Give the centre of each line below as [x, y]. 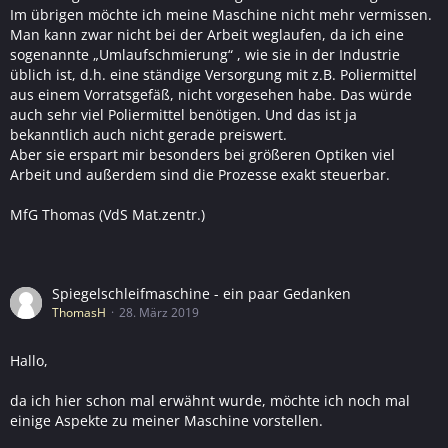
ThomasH [79, 312]
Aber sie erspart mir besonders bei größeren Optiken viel [202, 154]
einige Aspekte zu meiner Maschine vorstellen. [166, 420]
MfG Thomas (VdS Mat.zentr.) [107, 214]
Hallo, [29, 360]
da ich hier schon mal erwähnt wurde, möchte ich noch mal [210, 400]
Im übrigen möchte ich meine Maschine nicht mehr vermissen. [221, 14]
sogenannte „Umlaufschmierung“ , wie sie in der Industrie [205, 54]
